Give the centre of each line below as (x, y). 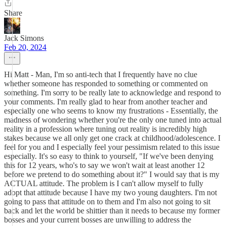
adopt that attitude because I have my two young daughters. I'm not (110, 192)
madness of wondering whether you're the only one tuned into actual (113, 120)
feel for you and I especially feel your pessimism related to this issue (112, 147)
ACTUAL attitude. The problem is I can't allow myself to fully (104, 183)
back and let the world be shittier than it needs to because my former (112, 211)
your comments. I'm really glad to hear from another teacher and (106, 102)
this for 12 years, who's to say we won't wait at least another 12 (104, 165)
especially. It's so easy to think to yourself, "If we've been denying (109, 156)
